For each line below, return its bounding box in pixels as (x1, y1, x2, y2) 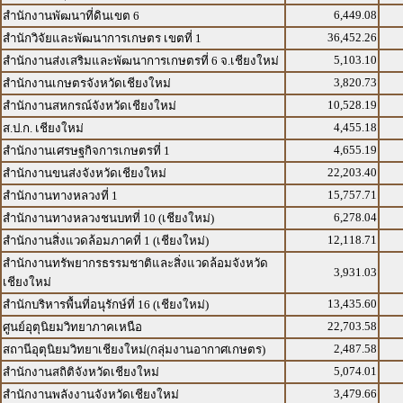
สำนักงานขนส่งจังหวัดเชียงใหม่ (3, 166, 166, 180)
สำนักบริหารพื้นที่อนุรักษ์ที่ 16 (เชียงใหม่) (3, 298, 209, 311)
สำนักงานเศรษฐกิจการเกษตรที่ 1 (3, 144, 170, 157)
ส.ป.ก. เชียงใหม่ (3, 121, 84, 135)
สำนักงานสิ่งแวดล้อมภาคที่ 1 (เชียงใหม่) (3, 234, 209, 247)
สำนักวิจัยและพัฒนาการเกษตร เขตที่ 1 (3, 31, 201, 45)
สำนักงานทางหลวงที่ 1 (3, 189, 118, 202)
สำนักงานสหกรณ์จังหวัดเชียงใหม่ (3, 99, 176, 112)
